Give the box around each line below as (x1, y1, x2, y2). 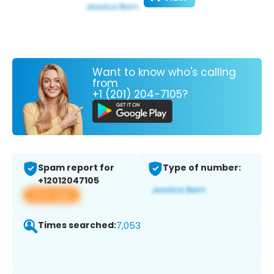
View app (31, 188, 73, 202)
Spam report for (38, 161, 114, 174)
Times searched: (38, 219, 116, 232)
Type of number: (163, 161, 241, 174)
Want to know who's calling (92, 64, 236, 80)
